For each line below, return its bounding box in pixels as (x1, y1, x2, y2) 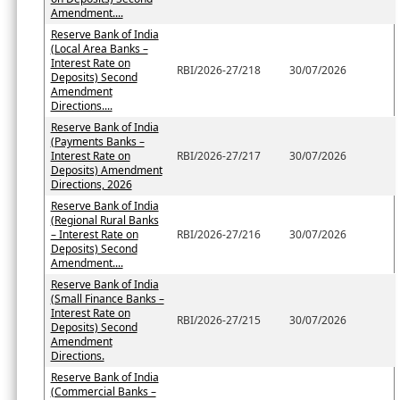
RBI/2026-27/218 (176, 62, 261, 79)
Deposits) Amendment (50, 162, 162, 179)
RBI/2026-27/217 (176, 148, 261, 164)
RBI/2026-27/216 (176, 227, 261, 243)
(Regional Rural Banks (50, 212, 159, 229)
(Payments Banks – (50, 134, 145, 150)
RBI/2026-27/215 (176, 312, 261, 329)
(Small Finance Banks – (50, 291, 164, 307)
